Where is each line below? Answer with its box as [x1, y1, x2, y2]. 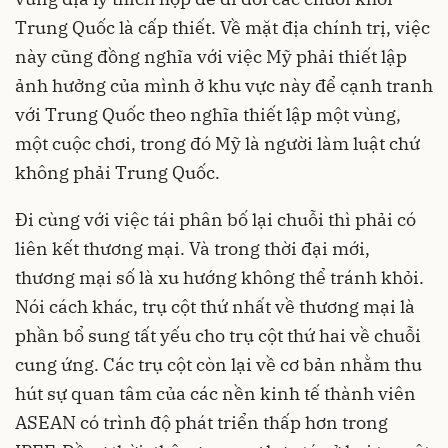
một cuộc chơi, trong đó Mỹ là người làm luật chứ [15, 131, 420, 155]
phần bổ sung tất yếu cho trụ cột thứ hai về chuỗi [15, 323, 421, 347]
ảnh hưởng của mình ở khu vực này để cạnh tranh [15, 73, 433, 97]
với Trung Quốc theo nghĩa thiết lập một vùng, [15, 102, 401, 126]
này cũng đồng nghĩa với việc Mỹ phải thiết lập [15, 44, 407, 68]
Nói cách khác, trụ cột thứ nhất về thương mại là [15, 294, 415, 318]
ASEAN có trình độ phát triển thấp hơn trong [15, 410, 388, 434]
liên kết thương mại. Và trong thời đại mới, [15, 236, 370, 260]
